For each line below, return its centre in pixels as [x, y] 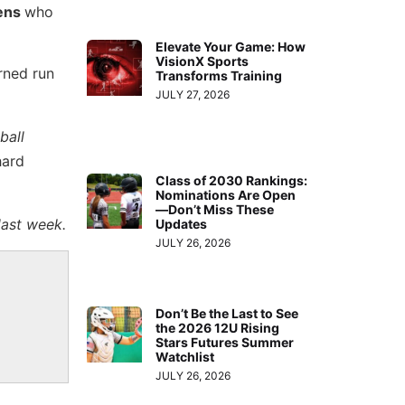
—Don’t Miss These [215, 209]
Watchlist [185, 357]
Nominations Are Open [226, 194]
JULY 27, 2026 [193, 95]
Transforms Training [219, 76]
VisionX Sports [202, 61]
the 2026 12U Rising [218, 328]
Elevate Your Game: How [231, 47]
